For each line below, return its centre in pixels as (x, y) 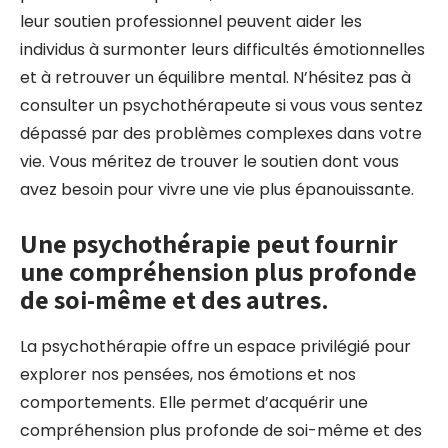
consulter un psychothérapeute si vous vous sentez (221, 105)
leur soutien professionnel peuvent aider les (191, 21)
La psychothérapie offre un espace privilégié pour (215, 346)
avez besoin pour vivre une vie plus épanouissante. (217, 189)
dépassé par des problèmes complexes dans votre (221, 133)
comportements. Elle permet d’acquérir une (194, 402)
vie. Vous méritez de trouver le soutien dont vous (209, 161)
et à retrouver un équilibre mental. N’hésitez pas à (215, 77)
